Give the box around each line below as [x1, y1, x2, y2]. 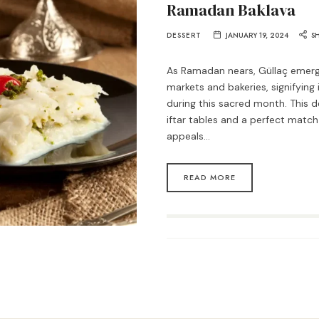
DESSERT [167, 30, 202, 41]
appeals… [167, 129, 210, 142]
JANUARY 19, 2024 [225, 30, 288, 41]
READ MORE [184, 172, 236, 184]
